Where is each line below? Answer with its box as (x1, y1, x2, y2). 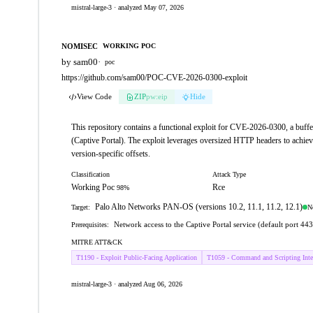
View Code (77, 92, 112, 101)
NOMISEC (61, 41, 98, 50)
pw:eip (146, 92, 168, 101)
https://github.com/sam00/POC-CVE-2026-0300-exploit (61, 73, 247, 82)
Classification (71, 170, 110, 178)
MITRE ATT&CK (71, 238, 122, 246)
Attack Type (212, 170, 246, 178)
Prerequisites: (71, 221, 109, 228)
